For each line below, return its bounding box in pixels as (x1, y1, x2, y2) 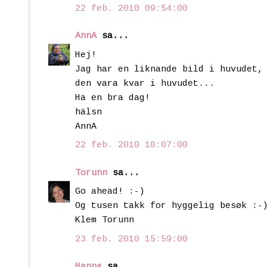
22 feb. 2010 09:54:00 (75, 3, 188, 14)
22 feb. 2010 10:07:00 (75, 140, 188, 151)
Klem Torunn (75, 215, 134, 226)
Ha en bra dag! (75, 92, 150, 103)
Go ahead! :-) (75, 187, 145, 197)
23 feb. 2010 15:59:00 (75, 234, 188, 244)
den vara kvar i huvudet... (75, 78, 215, 89)
